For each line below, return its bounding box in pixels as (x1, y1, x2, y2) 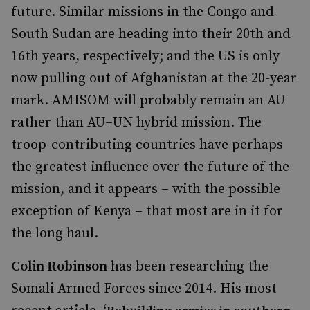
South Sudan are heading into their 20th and (11, 26, 291, 43)
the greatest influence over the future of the (11, 158, 289, 176)
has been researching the (107, 258, 268, 275)
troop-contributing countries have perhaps (11, 136, 283, 154)
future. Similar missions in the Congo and (11, 3, 274, 21)
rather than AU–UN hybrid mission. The (11, 114, 262, 131)
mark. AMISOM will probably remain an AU (11, 92, 285, 109)
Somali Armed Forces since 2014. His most (11, 280, 277, 298)
